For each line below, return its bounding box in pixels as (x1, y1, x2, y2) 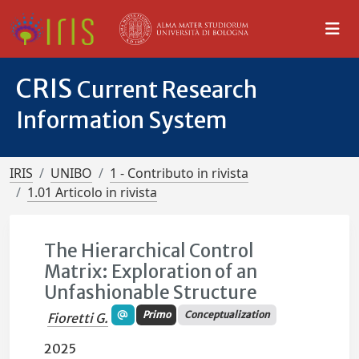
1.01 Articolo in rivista (27, 184, 157, 201)
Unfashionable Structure (44, 281, 258, 304)
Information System (16, 106, 228, 135)
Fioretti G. (47, 310, 109, 327)
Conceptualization (184, 309, 271, 321)
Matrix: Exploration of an (44, 260, 258, 283)
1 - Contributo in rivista (110, 164, 248, 182)
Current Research (77, 75, 257, 104)
